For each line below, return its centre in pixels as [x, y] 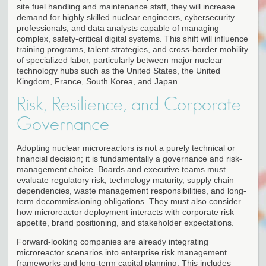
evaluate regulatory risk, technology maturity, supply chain [125, 180]
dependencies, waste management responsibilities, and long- [132, 190]
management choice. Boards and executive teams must [121, 169]
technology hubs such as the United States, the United [118, 70]
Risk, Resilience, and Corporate [129, 104]
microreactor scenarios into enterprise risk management [122, 252]
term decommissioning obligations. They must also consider [129, 201]
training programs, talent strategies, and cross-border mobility [132, 49]
